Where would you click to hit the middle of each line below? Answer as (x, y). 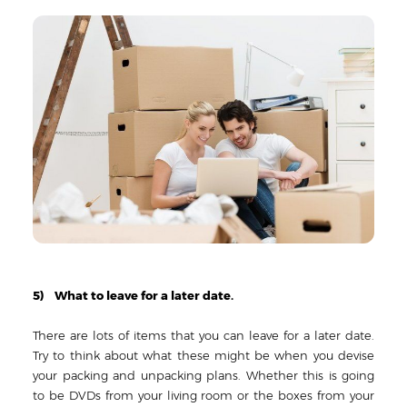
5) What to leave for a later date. (133, 295)
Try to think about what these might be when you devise (203, 355)
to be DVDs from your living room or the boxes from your (203, 395)
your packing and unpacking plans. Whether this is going (203, 375)
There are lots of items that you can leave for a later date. (203, 335)
